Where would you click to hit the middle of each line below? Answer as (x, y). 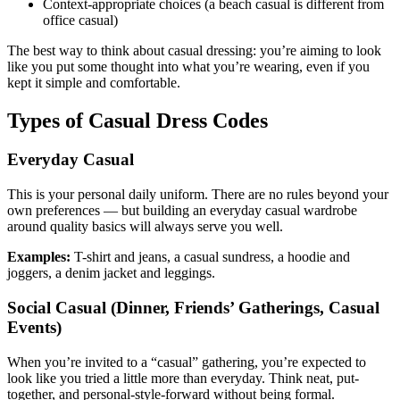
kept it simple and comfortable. (94, 82)
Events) (34, 327)
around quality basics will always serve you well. (145, 227)
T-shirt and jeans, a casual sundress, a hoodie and (210, 257)
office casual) (80, 20)
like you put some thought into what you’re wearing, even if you (188, 66)
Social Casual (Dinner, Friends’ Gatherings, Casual (193, 307)
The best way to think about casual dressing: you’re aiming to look (194, 50)
